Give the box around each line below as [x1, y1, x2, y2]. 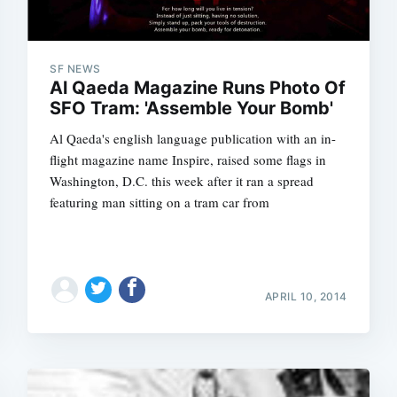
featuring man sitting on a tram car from [50, 193, 270, 211]
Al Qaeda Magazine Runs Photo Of [50, 77, 346, 98]
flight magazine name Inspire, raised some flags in [50, 151, 327, 168]
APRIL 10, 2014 [264, 289, 347, 303]
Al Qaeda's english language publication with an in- [50, 129, 337, 147]
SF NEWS [50, 62, 101, 75]
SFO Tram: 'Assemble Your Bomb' [50, 97, 334, 119]
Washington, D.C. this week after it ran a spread [50, 172, 315, 190]
